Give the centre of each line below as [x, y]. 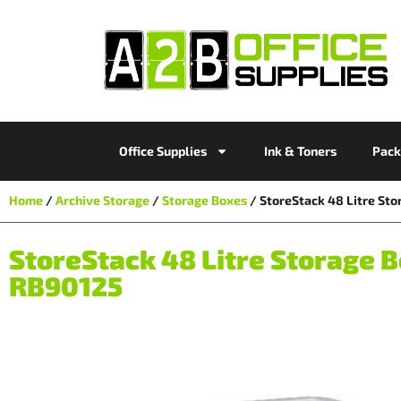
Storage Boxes [205, 200]
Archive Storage [102, 200]
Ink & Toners [300, 150]
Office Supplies [162, 150]
